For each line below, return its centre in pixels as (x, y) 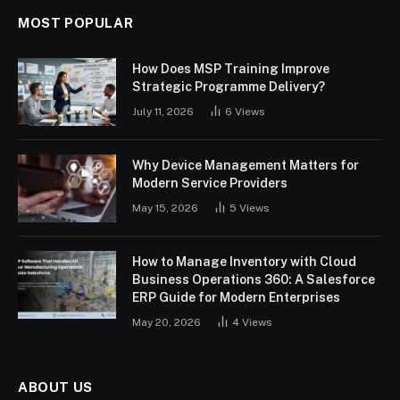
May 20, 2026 (167, 322)
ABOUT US (55, 387)
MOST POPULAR (76, 22)
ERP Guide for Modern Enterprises (236, 297)
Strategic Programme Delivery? (229, 86)
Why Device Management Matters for (246, 165)
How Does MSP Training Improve (231, 68)
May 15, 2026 (165, 208)
